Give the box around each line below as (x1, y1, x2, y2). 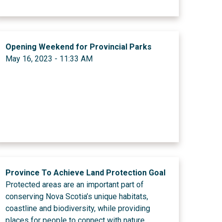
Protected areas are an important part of (5, 180, 144, 189)
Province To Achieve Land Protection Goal (5, 168, 166, 177)
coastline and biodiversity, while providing (5, 204, 150, 213)
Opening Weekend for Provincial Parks (5, 42, 152, 52)
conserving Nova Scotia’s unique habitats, (5, 192, 148, 201)
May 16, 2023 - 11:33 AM (5, 54, 93, 63)
